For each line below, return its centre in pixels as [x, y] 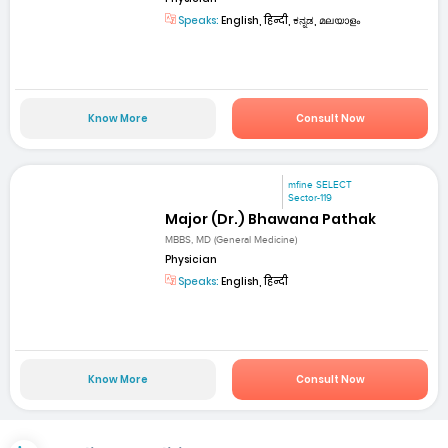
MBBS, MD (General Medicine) [231, 239]
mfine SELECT [320, 185]
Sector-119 [310, 198]
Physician [191, 259]
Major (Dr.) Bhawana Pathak [271, 219]
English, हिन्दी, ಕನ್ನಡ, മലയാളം [290, 20]
